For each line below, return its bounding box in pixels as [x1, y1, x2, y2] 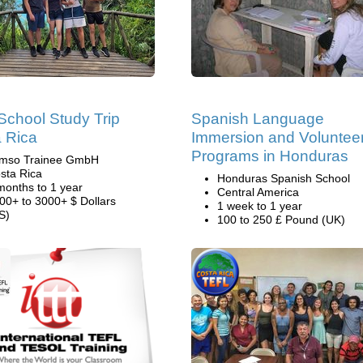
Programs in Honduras [191, 147, 348, 164]
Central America [217, 186, 299, 199]
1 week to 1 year [217, 199, 302, 212]
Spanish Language [191, 110, 324, 127]
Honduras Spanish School [217, 172, 350, 185]
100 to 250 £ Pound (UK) [217, 213, 345, 226]
